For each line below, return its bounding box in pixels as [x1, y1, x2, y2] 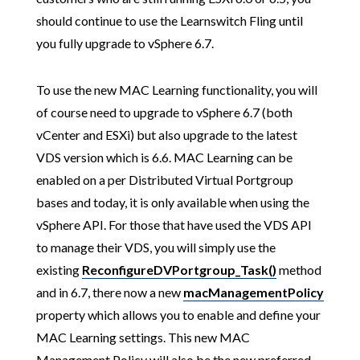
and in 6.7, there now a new [35, 284, 183, 300]
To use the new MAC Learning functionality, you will [35, 82, 317, 97]
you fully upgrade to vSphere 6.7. [35, 35, 214, 51]
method [276, 262, 321, 277]
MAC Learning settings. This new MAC [35, 329, 250, 345]
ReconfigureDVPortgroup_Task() [81, 262, 276, 277]
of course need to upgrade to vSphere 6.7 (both [35, 104, 292, 120]
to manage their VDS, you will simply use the [35, 239, 276, 255]
